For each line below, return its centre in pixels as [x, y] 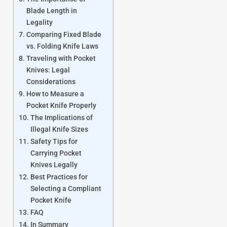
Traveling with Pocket [61, 58]
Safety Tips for [54, 141]
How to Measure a [55, 94]
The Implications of [61, 118]
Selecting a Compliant [66, 188]
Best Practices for [59, 177]
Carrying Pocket [56, 153]
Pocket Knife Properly [61, 105]
